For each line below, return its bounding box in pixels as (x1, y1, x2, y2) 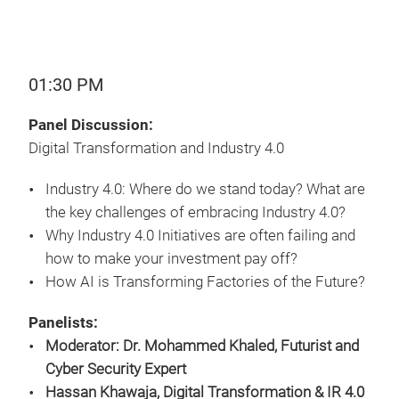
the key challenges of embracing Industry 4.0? (45, 204, 349, 221)
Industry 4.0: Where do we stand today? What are (45, 181, 365, 198)
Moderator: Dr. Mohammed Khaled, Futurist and (45, 338, 359, 354)
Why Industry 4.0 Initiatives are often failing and (45, 227, 355, 244)
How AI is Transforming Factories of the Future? (45, 273, 369, 290)
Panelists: (28, 314, 98, 331)
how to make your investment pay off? (45, 250, 297, 267)
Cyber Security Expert (45, 361, 186, 378)
